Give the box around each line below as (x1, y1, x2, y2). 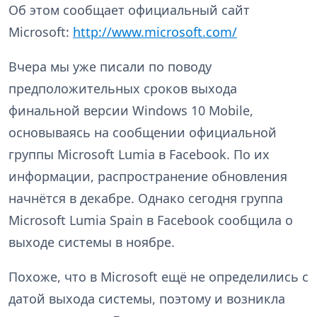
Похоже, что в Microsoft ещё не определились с (8, 267, 309, 285)
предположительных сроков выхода (8, 79, 237, 97)
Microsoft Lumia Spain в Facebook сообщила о (8, 211, 293, 229)
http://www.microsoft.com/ (73, 23, 237, 40)
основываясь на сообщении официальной (8, 123, 277, 141)
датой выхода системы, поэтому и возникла (8, 289, 285, 307)
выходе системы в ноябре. (8, 233, 175, 250)
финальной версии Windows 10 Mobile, (8, 101, 253, 119)
